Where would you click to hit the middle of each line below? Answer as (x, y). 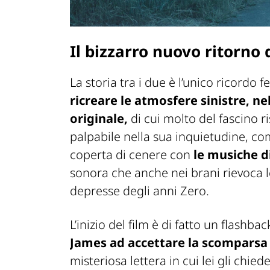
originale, (99, 118)
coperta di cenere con (132, 154)
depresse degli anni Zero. (140, 190)
